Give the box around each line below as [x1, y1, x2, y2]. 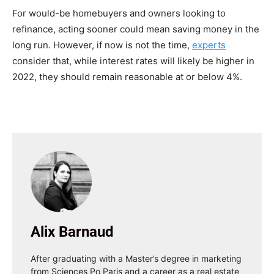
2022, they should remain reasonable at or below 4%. [12, 71, 245, 83]
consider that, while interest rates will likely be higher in [12, 55, 254, 67]
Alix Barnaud [31, 223, 114, 241]
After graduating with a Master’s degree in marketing [31, 253, 242, 264]
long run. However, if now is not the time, [12, 39, 192, 51]
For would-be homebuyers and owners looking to [12, 7, 226, 20]
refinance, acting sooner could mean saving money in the [12, 23, 259, 35]
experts [192, 39, 226, 51]
